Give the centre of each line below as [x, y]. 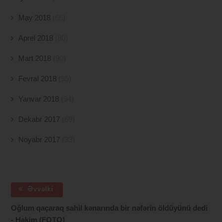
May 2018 [35, 18]
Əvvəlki [39, 190]
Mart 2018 [35, 58]
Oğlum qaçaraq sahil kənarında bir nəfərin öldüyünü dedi [110, 208]
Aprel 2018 [36, 38]
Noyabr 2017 [39, 140]
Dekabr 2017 [39, 119]
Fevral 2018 [38, 79]
